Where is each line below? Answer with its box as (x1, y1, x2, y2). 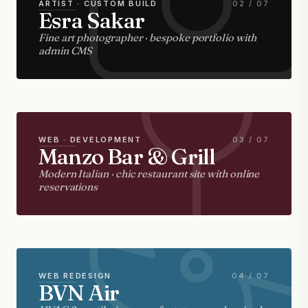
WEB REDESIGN (38, 271, 112, 280)
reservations (38, 180, 98, 193)
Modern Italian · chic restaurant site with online (38, 167, 260, 180)
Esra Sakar (38, 7, 144, 34)
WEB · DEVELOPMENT (38, 135, 142, 144)
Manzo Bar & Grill (38, 143, 216, 170)
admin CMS (38, 44, 93, 57)
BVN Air (38, 279, 120, 306)
